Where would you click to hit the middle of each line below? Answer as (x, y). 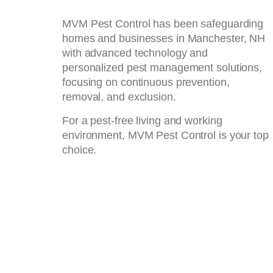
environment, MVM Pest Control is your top (165, 135)
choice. (80, 150)
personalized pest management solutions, (162, 68)
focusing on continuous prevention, (146, 83)
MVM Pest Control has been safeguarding (163, 24)
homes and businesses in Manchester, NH (164, 39)
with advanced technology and (135, 53)
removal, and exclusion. (119, 97)
